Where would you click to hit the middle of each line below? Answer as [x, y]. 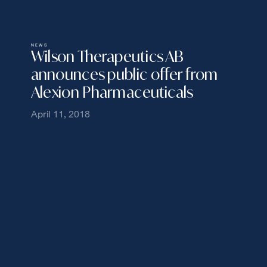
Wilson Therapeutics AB [107, 57]
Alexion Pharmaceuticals [112, 92]
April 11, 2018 [60, 113]
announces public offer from [125, 74]
